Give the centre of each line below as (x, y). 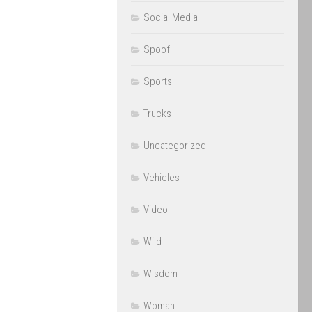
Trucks (157, 114)
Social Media (171, 17)
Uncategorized (175, 146)
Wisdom (161, 274)
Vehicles (162, 178)
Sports (158, 81)
